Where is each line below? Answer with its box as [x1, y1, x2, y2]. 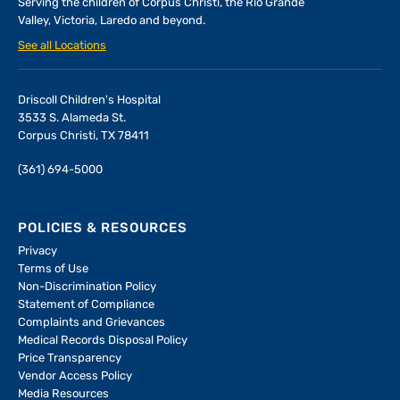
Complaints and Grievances [18, 317, 165, 329]
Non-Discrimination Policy [18, 281, 156, 294]
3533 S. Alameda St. [18, 112, 126, 125]
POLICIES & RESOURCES [18, 222, 187, 237]
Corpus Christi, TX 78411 [18, 130, 149, 143]
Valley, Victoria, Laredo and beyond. [18, 15, 205, 28]
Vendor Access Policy [18, 371, 132, 383]
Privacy [18, 246, 57, 258]
